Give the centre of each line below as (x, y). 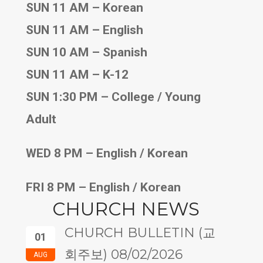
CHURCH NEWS (126, 209)
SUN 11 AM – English (85, 30)
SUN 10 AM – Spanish (87, 52)
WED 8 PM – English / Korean (107, 153)
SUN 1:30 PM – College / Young (113, 97)
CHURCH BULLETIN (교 (140, 232)
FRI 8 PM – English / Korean (103, 187)
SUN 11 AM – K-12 (77, 74)
